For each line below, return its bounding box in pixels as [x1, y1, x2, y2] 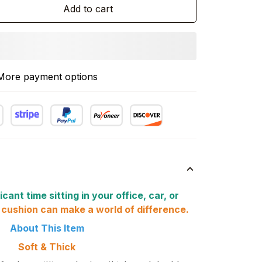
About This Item [9, 222, 84, 235]
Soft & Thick [18, 240, 75, 253]
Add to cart [63, 2, 113, 15]
